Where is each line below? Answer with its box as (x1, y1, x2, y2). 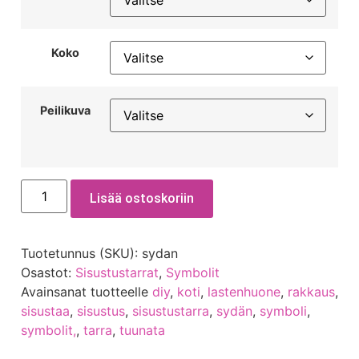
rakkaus (288, 283, 335, 300)
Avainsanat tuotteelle (21, 283, 152, 300)
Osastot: (21, 264, 75, 280)
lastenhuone (208, 283, 280, 300)
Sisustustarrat (75, 264, 159, 280)
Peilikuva (40, 103, 91, 118)
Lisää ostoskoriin (90, 190, 195, 206)
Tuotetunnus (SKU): (21, 244, 142, 261)
